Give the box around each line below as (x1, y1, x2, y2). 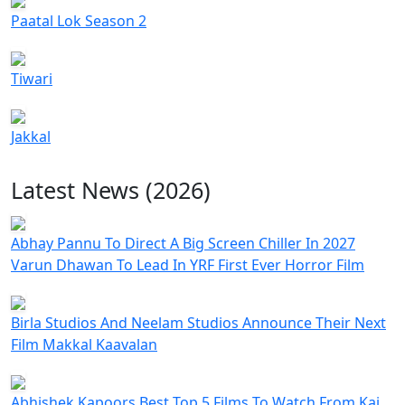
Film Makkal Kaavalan (11, 334, 157, 355)
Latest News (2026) (11, 174, 211, 206)
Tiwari (11, 69, 52, 89)
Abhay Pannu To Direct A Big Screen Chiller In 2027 (11, 233, 355, 254)
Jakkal (11, 127, 51, 147)
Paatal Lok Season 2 (11, 11, 146, 32)
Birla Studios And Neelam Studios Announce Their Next (11, 313, 386, 334)
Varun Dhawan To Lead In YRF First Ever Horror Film (11, 255, 364, 276)
